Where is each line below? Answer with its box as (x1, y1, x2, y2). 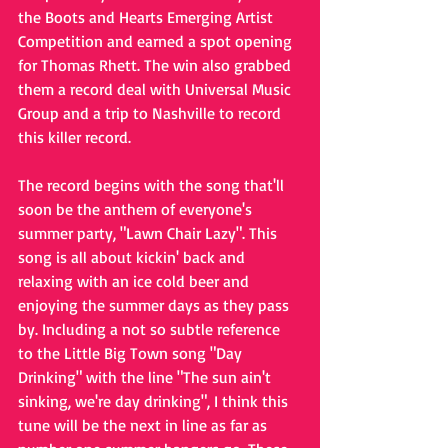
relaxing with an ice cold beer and (18, 271, 253, 291)
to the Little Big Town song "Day (18, 343, 246, 363)
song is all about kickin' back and (18, 247, 249, 267)
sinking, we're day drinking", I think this (18, 391, 292, 411)
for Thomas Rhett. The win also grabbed (18, 55, 295, 75)
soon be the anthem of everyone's (18, 199, 256, 219)
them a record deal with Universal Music (18, 79, 295, 99)
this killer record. (18, 127, 131, 147)
